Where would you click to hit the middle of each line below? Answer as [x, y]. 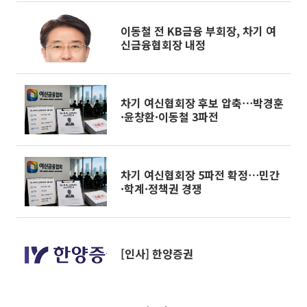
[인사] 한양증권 [157, 254]
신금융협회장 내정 [163, 45]
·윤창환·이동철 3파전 [170, 116]
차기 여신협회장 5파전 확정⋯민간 [200, 175]
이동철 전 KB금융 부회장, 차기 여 [198, 31]
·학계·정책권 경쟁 [161, 188]
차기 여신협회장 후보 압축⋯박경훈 [202, 103]
